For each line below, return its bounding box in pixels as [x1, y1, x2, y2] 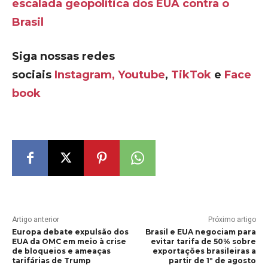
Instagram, [54, 68, 115, 81]
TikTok [171, 68, 211, 81]
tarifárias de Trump [12, 256, 91, 265]
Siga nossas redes [12, 50, 115, 63]
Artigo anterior [12, 215, 59, 224]
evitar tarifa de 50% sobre [150, 237, 256, 246]
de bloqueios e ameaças [12, 246, 111, 255]
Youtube [118, 68, 165, 81]
